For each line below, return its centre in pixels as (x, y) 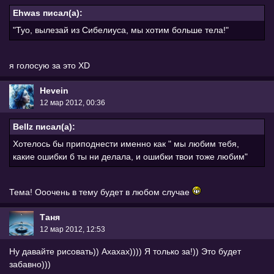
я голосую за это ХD (50, 65)
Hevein (54, 91)
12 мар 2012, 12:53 (72, 230)
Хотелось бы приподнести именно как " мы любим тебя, (126, 143)
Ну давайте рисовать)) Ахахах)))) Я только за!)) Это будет (125, 251)
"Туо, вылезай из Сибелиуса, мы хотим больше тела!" (121, 30)
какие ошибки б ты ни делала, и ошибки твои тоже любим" (130, 156)
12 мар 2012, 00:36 (72, 103)
